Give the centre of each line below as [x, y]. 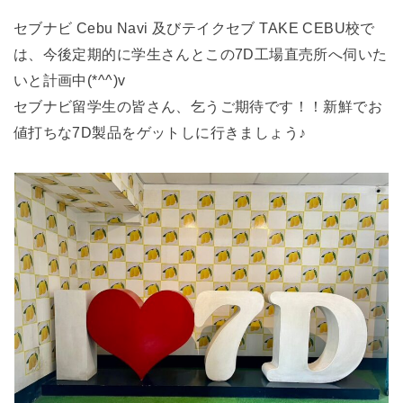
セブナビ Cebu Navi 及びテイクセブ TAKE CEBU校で [194, 28]
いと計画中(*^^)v [69, 81]
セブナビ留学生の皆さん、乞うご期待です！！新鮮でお [198, 107]
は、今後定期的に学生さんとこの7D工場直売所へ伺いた [200, 54]
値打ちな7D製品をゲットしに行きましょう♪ [160, 133]
